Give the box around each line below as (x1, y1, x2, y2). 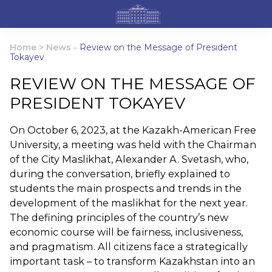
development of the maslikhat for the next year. (10, 197, 248, 209)
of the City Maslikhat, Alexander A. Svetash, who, (10, 153, 248, 165)
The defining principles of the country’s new (10, 211, 228, 223)
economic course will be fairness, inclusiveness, (10, 226, 243, 238)
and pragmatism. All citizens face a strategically (10, 240, 248, 253)
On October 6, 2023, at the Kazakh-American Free (10, 124, 256, 136)
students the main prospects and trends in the (10, 182, 242, 194)
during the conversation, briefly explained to (10, 168, 230, 180)
